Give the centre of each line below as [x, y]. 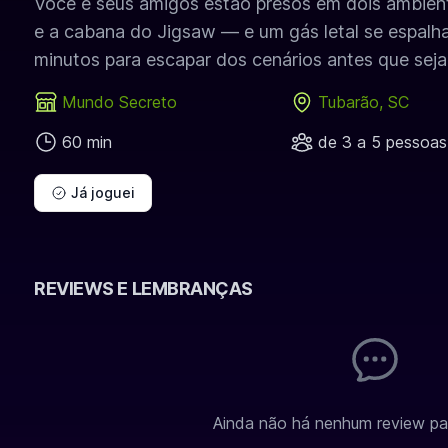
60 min [87, 142]
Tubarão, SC [363, 102]
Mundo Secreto [119, 102]
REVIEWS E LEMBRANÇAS [143, 288]
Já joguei [103, 192]
